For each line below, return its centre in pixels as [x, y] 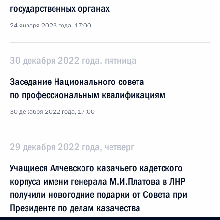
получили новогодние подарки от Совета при [98, 194]
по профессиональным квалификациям [87, 95]
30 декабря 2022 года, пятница [73, 60]
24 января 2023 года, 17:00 [51, 26]
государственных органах [59, 8]
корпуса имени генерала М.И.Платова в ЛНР [97, 181]
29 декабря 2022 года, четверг [72, 147]
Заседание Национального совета [77, 82]
